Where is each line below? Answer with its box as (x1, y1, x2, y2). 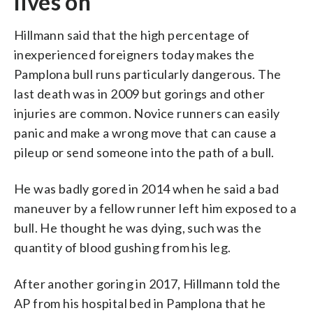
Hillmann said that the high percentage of (14, 27, 250, 43)
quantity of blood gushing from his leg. (14, 239, 231, 255)
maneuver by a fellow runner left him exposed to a (14, 200, 297, 216)
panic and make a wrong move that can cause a (14, 124, 277, 140)
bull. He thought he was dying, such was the (14, 219, 262, 235)
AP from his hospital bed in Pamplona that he (14, 295, 266, 311)
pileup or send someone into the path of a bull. (14, 144, 275, 160)
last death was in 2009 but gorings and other (14, 85, 265, 101)
